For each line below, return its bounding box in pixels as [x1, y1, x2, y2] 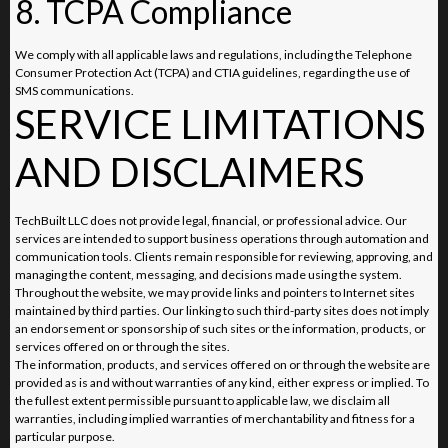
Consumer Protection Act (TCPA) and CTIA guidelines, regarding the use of [15, 64, 410, 80]
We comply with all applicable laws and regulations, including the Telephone [15, 46, 412, 62]
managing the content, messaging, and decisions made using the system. [15, 266, 402, 282]
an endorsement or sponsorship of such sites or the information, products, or [15, 320, 426, 336]
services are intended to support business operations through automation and [15, 230, 429, 246]
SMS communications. [15, 82, 134, 98]
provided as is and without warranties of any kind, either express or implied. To [15, 374, 429, 390]
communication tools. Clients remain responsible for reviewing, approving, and [15, 248, 433, 264]
